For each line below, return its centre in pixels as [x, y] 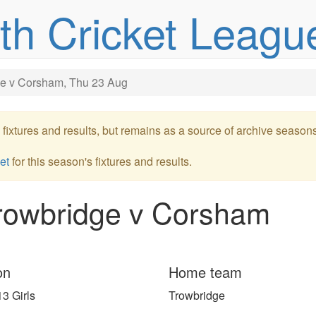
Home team [205, 272]
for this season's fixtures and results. [101, 161]
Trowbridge [197, 295]
